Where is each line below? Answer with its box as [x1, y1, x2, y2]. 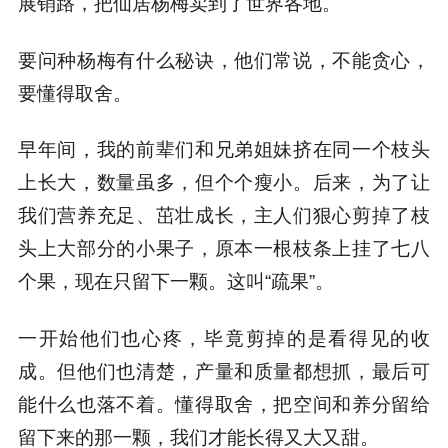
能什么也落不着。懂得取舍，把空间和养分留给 [17, 394, 431, 416]
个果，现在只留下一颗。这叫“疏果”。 [17, 271, 334, 293]
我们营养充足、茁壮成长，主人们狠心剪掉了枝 [17, 205, 431, 227]
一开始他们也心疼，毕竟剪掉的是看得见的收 [17, 328, 431, 350]
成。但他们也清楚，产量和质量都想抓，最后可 [17, 361, 431, 383]
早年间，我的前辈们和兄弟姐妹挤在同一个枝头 [17, 139, 431, 161]
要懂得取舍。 [17, 82, 132, 104]
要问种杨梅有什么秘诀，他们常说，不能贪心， [17, 49, 431, 71]
